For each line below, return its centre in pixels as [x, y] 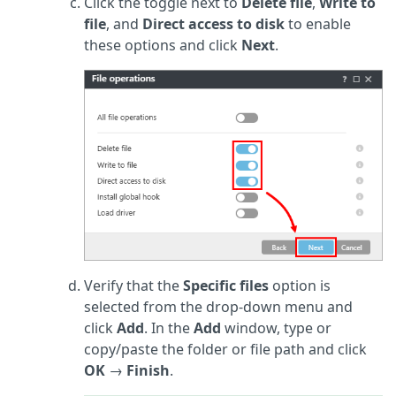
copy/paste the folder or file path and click [225, 350]
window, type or [276, 328]
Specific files [228, 286]
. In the [169, 328]
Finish [148, 371]
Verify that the [133, 286]
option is [301, 286]
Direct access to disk [213, 23]
